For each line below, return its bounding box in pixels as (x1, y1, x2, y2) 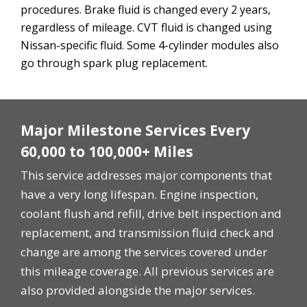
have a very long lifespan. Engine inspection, (21, 186, 258, 203)
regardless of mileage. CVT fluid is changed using (21, 20, 272, 36)
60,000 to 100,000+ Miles (21, 142, 193, 162)
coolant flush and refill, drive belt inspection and (21, 206, 282, 222)
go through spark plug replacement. (21, 56, 208, 71)
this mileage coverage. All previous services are (21, 263, 274, 280)
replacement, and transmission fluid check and (21, 225, 274, 241)
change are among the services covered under (21, 244, 267, 260)
